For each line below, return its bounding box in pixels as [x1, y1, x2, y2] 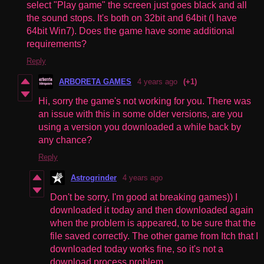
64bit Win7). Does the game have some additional [27, 25, 235, 36]
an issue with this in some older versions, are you [38, 108, 243, 119]
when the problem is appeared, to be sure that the [50, 217, 256, 228]
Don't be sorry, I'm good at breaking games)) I [50, 192, 237, 202]
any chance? [38, 134, 92, 145]
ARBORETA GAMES [59, 77, 131, 86]
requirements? [27, 38, 87, 49]
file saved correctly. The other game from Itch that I [50, 230, 258, 241]
